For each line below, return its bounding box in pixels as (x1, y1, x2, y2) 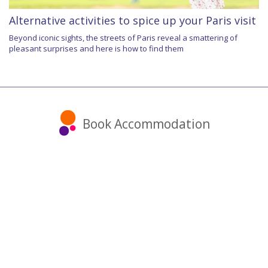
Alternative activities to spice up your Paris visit (9, 13, 256, 28)
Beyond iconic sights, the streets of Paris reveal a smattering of (9, 32, 237, 43)
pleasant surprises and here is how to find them (9, 42, 184, 54)
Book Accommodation (82, 115, 210, 132)
